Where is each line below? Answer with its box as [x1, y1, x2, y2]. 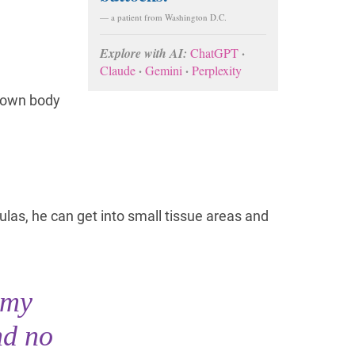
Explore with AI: [100, 44, 187, 62]
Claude [100, 61, 136, 78]
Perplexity [192, 61, 242, 78]
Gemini [145, 61, 182, 78]
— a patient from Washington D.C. [100, 10, 227, 23]
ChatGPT [190, 44, 239, 61]
